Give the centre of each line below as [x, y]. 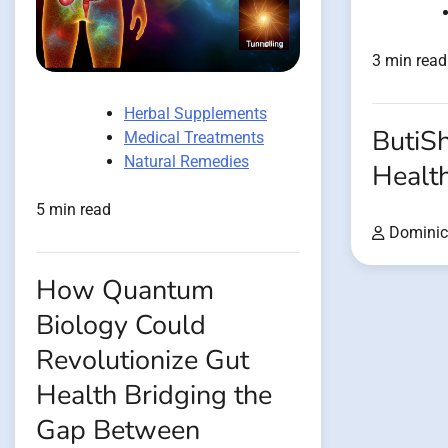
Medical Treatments [194, 138]
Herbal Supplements [195, 114]
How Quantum [125, 291]
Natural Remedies [186, 162]
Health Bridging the [154, 396]
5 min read [73, 210]
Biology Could [121, 326]
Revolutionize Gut [142, 361]
